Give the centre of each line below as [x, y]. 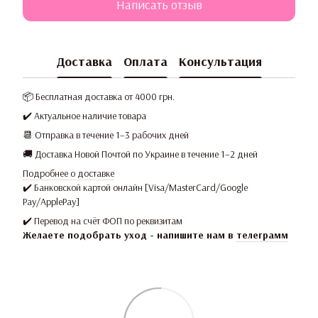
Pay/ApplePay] [51, 202]
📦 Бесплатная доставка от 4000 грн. [99, 97]
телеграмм [262, 235]
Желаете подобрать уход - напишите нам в [130, 235]
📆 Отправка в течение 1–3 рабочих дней [106, 135]
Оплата [145, 61]
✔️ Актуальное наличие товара [84, 116]
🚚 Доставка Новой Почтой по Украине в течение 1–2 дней [140, 154]
